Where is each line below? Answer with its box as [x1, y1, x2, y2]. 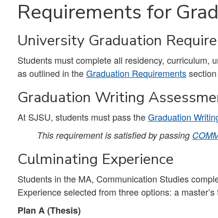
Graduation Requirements [86, 67, 186, 79]
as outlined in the [18, 67, 86, 79]
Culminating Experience [18, 149, 174, 169]
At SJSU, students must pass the [18, 110, 148, 123]
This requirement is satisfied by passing [37, 129, 192, 141]
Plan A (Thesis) [18, 204, 81, 217]
